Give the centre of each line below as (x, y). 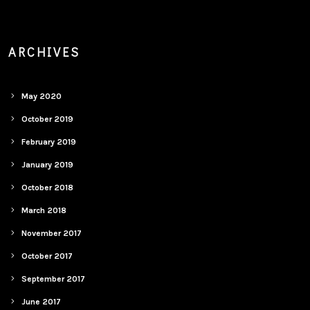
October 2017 (47, 256)
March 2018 (44, 210)
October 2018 (48, 188)
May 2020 (42, 96)
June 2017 (42, 302)
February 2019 (49, 142)
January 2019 (48, 165)
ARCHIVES (45, 52)
